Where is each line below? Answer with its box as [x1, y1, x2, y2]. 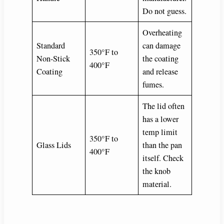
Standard [36, 39, 65, 51]
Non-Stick [36, 52, 70, 64]
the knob [142, 165, 171, 176]
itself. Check [142, 152, 184, 163]
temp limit [142, 126, 178, 137]
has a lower [142, 113, 179, 124]
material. [142, 178, 172, 189]
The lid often [142, 100, 185, 111]
